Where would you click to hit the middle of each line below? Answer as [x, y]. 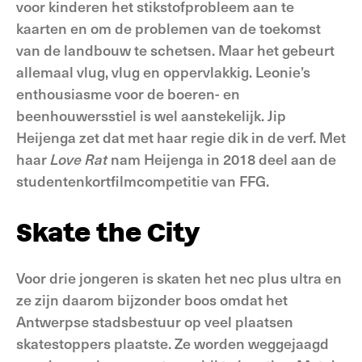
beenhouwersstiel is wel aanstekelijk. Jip [151, 115]
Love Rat [79, 159]
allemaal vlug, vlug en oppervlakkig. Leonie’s [163, 72]
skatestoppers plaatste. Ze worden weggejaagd [173, 343]
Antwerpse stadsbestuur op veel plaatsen [155, 321]
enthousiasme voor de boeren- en [128, 93]
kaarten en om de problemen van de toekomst [168, 28]
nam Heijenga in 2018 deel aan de [222, 159]
